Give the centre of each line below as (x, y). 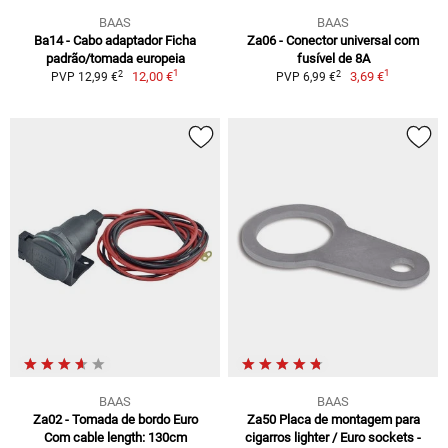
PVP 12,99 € (84, 77)
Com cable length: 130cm (115, 437)
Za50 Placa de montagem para (333, 419)
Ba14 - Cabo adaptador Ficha (115, 41)
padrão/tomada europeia (115, 59)
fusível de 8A (333, 59)
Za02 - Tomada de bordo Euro (115, 419)
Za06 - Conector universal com (333, 41)
